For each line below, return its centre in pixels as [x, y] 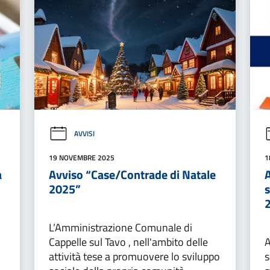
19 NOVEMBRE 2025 [81, 157]
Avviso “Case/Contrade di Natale [132, 174]
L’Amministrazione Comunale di [120, 227]
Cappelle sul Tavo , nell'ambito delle [128, 242]
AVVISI [84, 134]
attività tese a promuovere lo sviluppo [134, 256]
